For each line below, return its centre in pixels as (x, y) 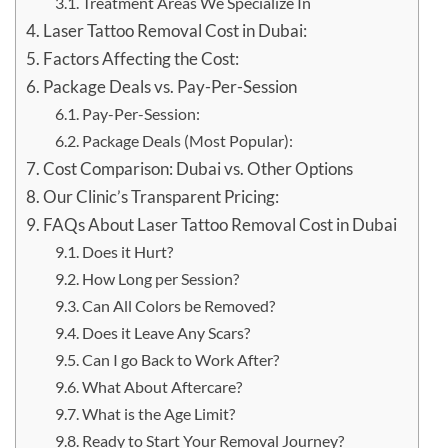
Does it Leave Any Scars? (165, 333)
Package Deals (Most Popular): (187, 141)
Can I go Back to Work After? (180, 360)
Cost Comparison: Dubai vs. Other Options (198, 169)
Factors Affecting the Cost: (143, 59)
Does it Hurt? (127, 252)
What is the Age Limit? (158, 414)
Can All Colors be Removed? (178, 306)
